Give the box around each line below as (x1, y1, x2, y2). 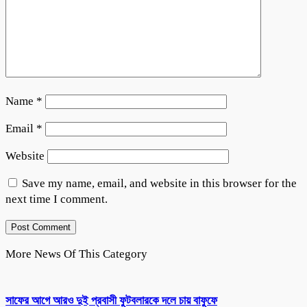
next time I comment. (5, 192, 108, 206)
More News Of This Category (5, 247, 147, 260)
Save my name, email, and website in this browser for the (22, 176, 297, 190)
